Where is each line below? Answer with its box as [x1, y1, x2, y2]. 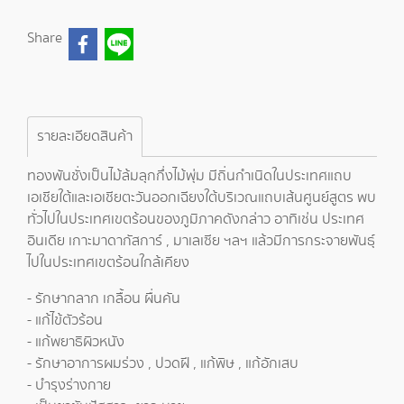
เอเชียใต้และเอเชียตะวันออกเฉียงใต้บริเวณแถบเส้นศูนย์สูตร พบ [27, 188, 376, 208]
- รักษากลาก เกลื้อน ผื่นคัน [27, 289, 180, 309]
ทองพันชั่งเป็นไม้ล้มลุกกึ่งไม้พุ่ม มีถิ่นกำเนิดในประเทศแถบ [27, 166, 352, 187]
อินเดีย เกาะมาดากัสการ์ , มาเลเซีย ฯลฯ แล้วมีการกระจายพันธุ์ [27, 231, 375, 252]
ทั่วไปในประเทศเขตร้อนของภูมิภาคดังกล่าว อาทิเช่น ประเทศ [27, 209, 364, 230]
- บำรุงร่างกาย [27, 375, 111, 396]
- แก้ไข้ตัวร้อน [27, 310, 103, 331]
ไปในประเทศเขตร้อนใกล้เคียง [27, 252, 189, 273]
